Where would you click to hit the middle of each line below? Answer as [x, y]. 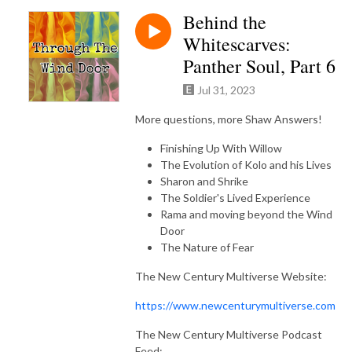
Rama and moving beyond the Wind [246, 214]
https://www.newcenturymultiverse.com [235, 305]
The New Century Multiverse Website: [231, 276]
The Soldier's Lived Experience [235, 197]
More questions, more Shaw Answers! [229, 119]
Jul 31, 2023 [226, 90]
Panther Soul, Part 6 [259, 66]
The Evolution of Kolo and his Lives [246, 164]
